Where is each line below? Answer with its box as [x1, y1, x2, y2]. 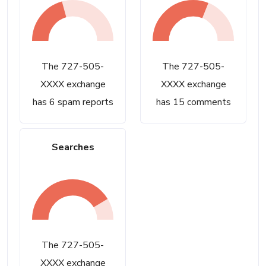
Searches [51, 140, 94, 154]
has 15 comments [156, 95, 231, 109]
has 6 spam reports [32, 95, 113, 109]
